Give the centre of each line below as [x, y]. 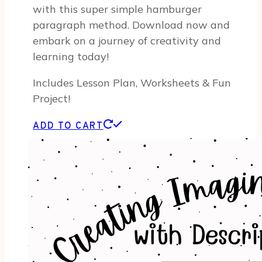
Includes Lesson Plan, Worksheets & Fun [132, 83]
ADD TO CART [68, 127]
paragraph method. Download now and [131, 25]
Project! [51, 99]
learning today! [71, 57]
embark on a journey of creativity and [127, 41]
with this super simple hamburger [117, 9]
